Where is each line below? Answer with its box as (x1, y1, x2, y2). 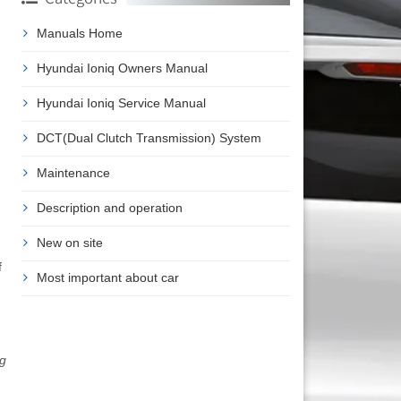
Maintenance (36, 165, 110, 180)
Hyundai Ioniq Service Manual (36, 95, 206, 110)
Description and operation (36, 200, 183, 215)
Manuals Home (36, 25, 123, 40)
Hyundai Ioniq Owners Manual (36, 60, 208, 75)
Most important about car (36, 269, 179, 285)
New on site (36, 235, 103, 250)
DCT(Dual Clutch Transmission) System (36, 130, 261, 145)
